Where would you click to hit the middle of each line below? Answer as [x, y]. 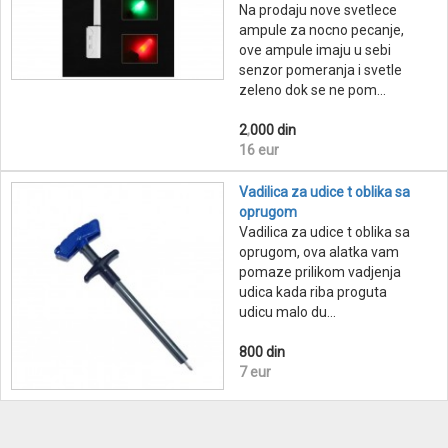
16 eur [259, 150]
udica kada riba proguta [313, 292]
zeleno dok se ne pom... [312, 90]
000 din [273, 130]
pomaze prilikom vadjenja [320, 272]
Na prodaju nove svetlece [318, 10]
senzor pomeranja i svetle [320, 70]
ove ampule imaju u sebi [315, 50]
